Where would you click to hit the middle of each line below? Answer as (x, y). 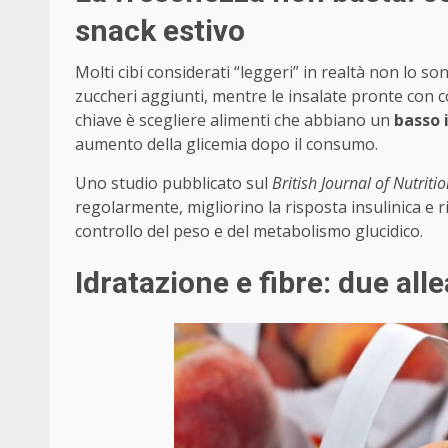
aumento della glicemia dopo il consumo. (226, 144)
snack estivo (160, 31)
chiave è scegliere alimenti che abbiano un (234, 120)
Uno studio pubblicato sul (173, 183)
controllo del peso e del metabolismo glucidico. (249, 231)
